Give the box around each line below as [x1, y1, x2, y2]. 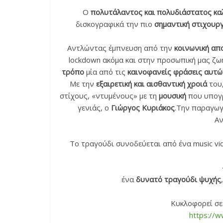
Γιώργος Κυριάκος [111, 103, 175, 112]
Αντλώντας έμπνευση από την [67, 43, 174, 53]
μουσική [158, 91, 186, 101]
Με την [69, 79, 96, 89]
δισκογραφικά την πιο [75, 19, 154, 29]
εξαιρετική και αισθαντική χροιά [96, 79, 207, 89]
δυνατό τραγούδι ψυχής [135, 174, 221, 184]
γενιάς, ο [78, 103, 111, 112]
